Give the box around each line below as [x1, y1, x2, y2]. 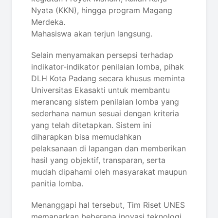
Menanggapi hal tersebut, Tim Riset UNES [31, 200, 185, 210]
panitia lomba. [31, 179, 83, 188]
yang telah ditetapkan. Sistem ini [31, 120, 151, 130]
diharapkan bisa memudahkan [31, 132, 141, 142]
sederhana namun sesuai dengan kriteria [31, 109, 179, 118]
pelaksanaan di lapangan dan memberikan [31, 144, 186, 153]
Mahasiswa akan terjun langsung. [31, 29, 155, 38]
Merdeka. [31, 17, 65, 27]
